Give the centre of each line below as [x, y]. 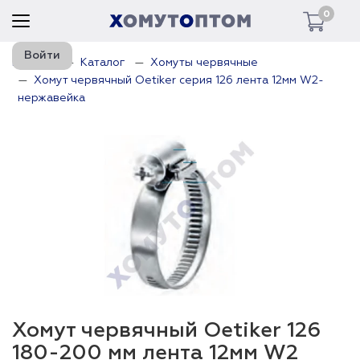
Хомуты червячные [204, 63]
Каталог [103, 63]
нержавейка [51, 98]
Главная [34, 63]
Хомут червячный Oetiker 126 [166, 331]
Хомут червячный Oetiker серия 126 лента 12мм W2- [179, 80]
